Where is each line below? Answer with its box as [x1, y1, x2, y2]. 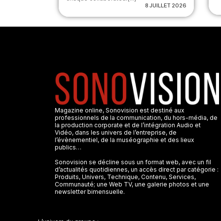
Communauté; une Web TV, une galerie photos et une [54, 180, 209, 188]
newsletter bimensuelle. [54, 187, 125, 195]
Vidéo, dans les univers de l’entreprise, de [54, 128, 177, 136]
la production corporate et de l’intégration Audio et [54, 121, 201, 129]
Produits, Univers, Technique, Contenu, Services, [54, 173, 196, 181]
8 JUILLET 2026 [145, 1, 186, 9]
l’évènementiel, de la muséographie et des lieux [54, 136, 194, 144]
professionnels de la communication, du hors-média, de [54, 113, 218, 121]
